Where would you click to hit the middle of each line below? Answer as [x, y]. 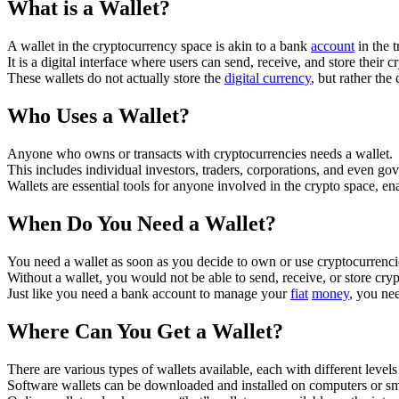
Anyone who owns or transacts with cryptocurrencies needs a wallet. [200, 154]
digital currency [268, 78]
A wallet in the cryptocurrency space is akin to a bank [159, 46]
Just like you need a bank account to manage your [149, 293]
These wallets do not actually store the [116, 78]
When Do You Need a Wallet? [142, 224]
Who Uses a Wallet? [98, 116]
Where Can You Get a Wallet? [145, 331]
